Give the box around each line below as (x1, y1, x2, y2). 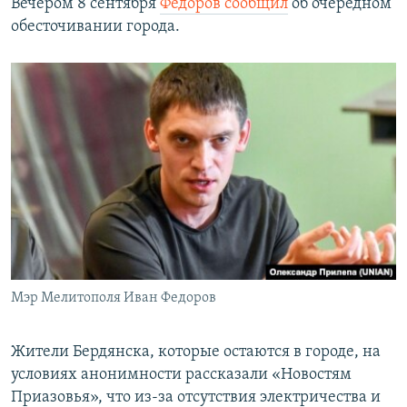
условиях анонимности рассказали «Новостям (11, 366, 352, 384)
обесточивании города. (11, 18, 180, 36)
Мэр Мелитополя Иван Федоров (11, 291, 216, 306)
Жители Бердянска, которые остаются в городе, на (11, 343, 381, 362)
